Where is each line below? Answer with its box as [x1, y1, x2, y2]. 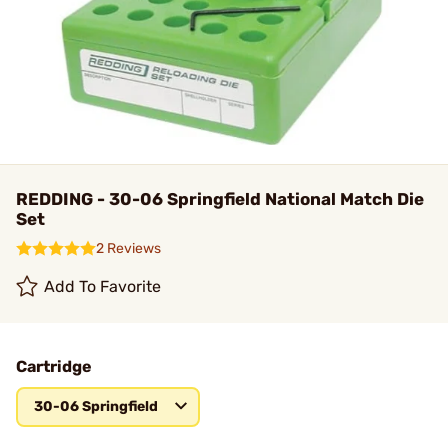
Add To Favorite [44, 277, 162, 296]
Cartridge [16, 357, 92, 376]
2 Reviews [96, 240, 161, 257]
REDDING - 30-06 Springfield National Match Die [16, 189, 424, 209]
